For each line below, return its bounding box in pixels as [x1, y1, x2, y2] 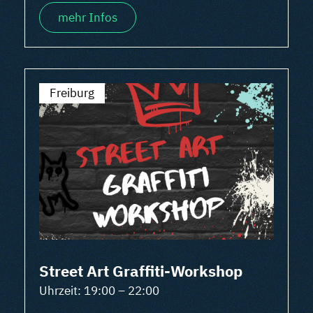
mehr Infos [58, 10, 117, 25]
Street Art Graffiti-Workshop [39, 261, 242, 281]
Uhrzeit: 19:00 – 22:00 [39, 283, 159, 298]
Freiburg [50, 85, 94, 101]
